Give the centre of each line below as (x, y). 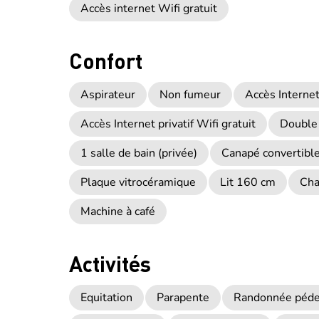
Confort (106, 61)
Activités (110, 263)
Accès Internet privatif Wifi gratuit (168, 124)
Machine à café (118, 211)
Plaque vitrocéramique (138, 182)
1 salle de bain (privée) (139, 153)
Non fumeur (190, 95)
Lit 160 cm (248, 182)
